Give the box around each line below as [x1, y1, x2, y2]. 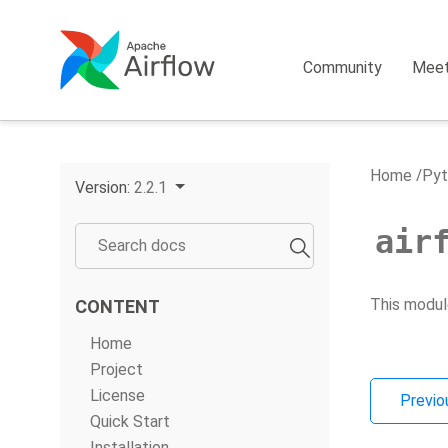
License [90, 386, 145, 405]
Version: [75, 178, 134, 197]
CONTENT [75, 296, 160, 317]
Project [90, 360, 143, 379]
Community [303, 58, 383, 77]
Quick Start [90, 412, 170, 431]
